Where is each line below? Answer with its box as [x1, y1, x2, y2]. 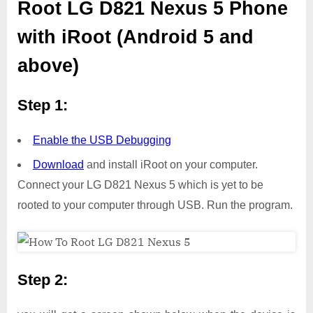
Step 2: [17, 271, 68, 289]
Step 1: [17, 96, 68, 115]
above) [17, 54, 79, 76]
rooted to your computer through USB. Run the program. [17, 199, 293, 212]
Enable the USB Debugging [33, 134, 171, 146]
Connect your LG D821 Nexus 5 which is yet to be [17, 179, 263, 191]
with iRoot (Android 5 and [17, 26, 254, 48]
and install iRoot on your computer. [84, 159, 258, 171]
